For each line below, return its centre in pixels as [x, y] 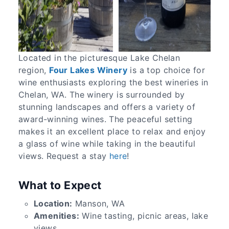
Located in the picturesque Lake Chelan [99, 58]
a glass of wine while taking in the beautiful [107, 144]
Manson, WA [99, 203]
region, [34, 70]
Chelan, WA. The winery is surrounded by [102, 95]
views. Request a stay [64, 156]
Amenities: [56, 215]
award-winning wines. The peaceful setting [106, 119]
